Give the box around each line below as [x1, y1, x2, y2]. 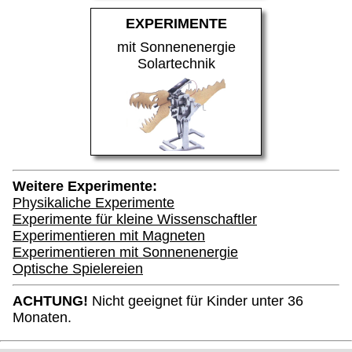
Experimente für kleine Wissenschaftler [13, 211, 257, 227]
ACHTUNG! [13, 292, 88, 309]
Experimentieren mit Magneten [13, 227, 205, 244]
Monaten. [13, 309, 71, 325]
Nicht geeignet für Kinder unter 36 [88, 292, 303, 309]
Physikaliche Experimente [13, 194, 174, 211]
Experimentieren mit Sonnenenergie [13, 244, 238, 260]
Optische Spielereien [13, 260, 143, 277]
